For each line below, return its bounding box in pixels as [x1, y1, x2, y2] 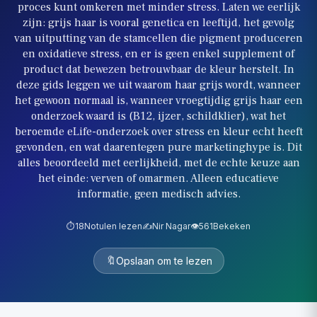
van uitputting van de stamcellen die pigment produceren [14, 31, 303, 45]
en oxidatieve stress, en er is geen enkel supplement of [23, 47, 294, 61]
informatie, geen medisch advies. [76, 187, 241, 201]
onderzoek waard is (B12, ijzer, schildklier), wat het [31, 109, 286, 123]
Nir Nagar [152, 221, 190, 231]
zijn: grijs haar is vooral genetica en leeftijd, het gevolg [23, 16, 294, 30]
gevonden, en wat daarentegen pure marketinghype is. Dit [15, 140, 302, 154]
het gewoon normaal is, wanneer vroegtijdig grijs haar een [14, 93, 303, 108]
